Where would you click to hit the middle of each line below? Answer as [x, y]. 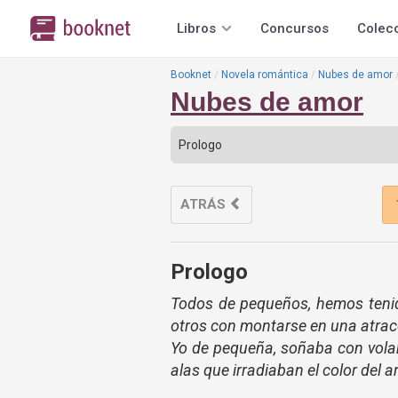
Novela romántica [265, 75]
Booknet [191, 75]
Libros [196, 28]
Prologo [209, 272]
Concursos [295, 28]
